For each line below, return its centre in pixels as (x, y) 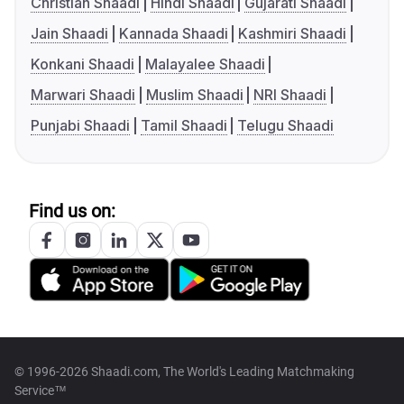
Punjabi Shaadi (80, 126)
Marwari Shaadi (83, 95)
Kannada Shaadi (173, 34)
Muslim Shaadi (194, 95)
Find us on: (72, 211)
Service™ (41, 391)
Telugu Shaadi (286, 126)
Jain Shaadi (69, 34)
